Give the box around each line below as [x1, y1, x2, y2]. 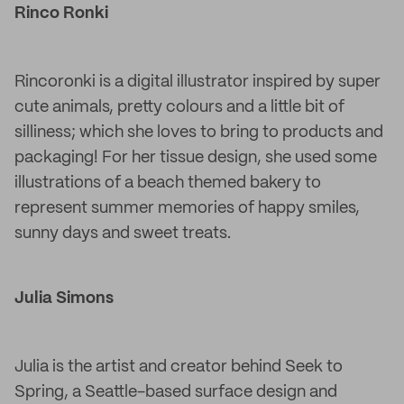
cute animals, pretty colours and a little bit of [14, 99, 344, 115]
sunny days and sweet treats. [14, 225, 231, 242]
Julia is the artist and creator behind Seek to [14, 359, 343, 375]
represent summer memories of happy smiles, [14, 200, 360, 216]
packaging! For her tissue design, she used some [14, 150, 377, 166]
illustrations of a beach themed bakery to [14, 175, 321, 191]
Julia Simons [14, 290, 114, 307]
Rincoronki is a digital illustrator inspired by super [14, 74, 381, 90]
